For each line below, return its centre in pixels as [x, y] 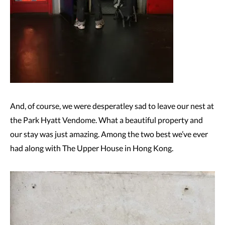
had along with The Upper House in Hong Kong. [92, 148]
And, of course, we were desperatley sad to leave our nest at [112, 106]
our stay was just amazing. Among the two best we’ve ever [109, 134]
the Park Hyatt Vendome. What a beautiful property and [106, 120]
